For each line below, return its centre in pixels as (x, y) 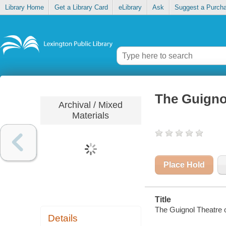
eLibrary (130, 8)
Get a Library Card (81, 8)
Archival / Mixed (91, 105)
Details (63, 218)
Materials (91, 115)
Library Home (24, 8)
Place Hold (184, 165)
